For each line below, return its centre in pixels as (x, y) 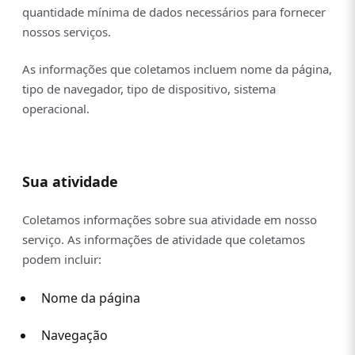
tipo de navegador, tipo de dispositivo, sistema (149, 89)
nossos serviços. (67, 32)
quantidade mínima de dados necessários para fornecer (174, 12)
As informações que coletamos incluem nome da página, (177, 69)
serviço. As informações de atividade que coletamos (164, 240)
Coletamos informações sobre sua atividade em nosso (170, 220)
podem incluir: (62, 260)
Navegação (74, 336)
